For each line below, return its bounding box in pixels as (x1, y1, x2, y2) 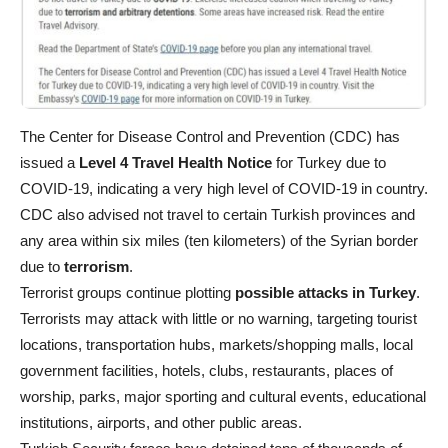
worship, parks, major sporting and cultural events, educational (20, 387, 426, 405)
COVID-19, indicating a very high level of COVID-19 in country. (20, 179, 428, 197)
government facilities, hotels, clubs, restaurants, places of (20, 361, 393, 379)
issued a (20, 153, 79, 171)
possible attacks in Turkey (235, 283, 416, 301)
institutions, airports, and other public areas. (20, 413, 302, 431)
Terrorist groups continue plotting (20, 283, 235, 301)
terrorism (64, 257, 129, 275)
